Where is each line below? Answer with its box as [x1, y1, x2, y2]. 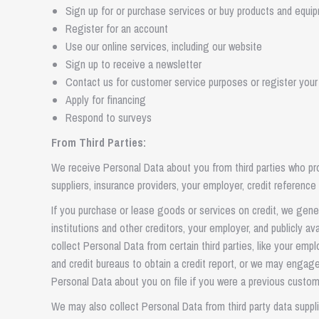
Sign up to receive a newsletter [66, 56, 202, 72]
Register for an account [66, 21, 168, 36]
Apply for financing [66, 92, 146, 108]
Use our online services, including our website [66, 38, 262, 54]
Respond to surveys [66, 110, 152, 125]
